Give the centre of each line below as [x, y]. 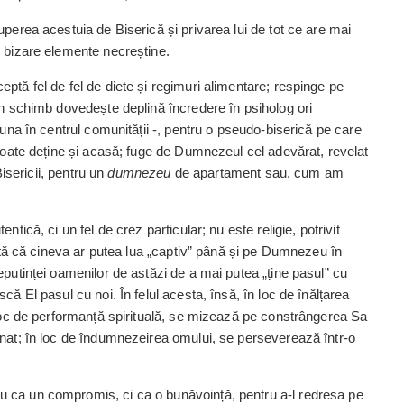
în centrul [53, 129]
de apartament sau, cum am [257, 173]
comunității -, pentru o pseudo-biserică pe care [221, 129]
